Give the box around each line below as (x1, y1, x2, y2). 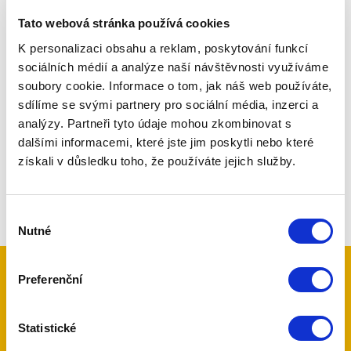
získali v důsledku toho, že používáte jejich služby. (18, 154, 295, 168)
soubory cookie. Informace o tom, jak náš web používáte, (18, 78, 332, 92)
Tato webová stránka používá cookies (18, 16, 230, 30)
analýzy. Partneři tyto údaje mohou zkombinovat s (18, 116, 291, 130)
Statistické (18, 320, 77, 335)
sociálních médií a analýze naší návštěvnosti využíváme (18, 60, 328, 74)
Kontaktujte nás (109, 301, 242, 327)
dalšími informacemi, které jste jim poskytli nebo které (18, 135, 314, 149)
